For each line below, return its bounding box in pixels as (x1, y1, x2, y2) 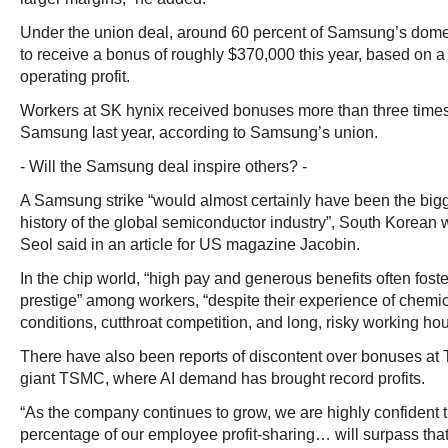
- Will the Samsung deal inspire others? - (20, 158, 307, 175)
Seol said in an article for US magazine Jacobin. (20, 236, 360, 253)
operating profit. (20, 68, 130, 85)
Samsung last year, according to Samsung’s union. (20, 124, 378, 141)
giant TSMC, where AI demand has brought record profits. (20, 370, 425, 387)
